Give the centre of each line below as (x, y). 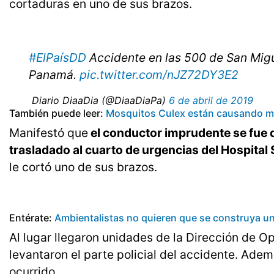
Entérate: (32, 218)
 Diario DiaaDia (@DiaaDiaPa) (99, 101)
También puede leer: (56, 113)
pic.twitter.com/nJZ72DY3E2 (159, 75)
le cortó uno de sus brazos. (83, 167)
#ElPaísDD (57, 58)
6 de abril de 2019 (211, 101)
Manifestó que (49, 133)
